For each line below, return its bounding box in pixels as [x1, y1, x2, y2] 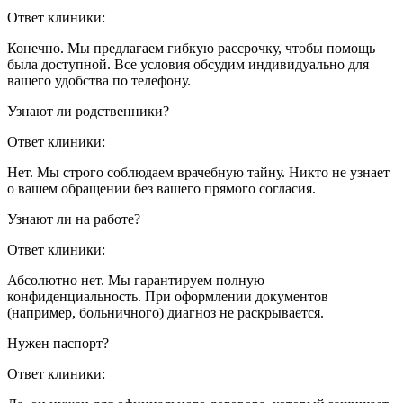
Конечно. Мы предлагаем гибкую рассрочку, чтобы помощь [7, 40, 375, 56]
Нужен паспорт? [7, 335, 109, 351]
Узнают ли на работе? [7, 210, 140, 227]
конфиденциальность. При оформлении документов [7, 288, 328, 304]
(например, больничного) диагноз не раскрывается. [7, 304, 324, 320]
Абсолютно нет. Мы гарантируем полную [7, 272, 264, 288]
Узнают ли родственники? [7, 103, 169, 119]
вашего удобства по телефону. [7, 72, 191, 88]
